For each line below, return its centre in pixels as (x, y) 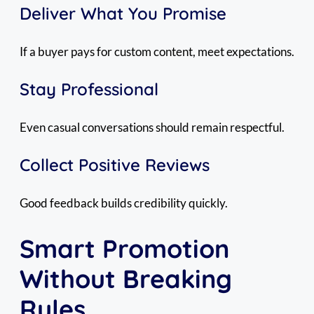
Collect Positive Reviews (115, 164)
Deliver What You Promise (123, 13)
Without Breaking (126, 279)
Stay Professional (89, 89)
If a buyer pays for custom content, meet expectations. (157, 51)
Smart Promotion (124, 249)
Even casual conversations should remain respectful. (152, 127)
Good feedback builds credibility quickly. (124, 203)
